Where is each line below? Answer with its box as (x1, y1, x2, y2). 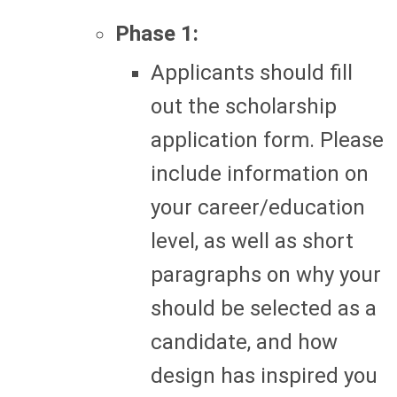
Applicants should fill (151, 59, 353, 85)
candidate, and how (151, 329, 338, 354)
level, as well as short (151, 228, 354, 253)
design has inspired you (151, 362, 378, 388)
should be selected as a (151, 295, 377, 321)
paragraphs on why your (151, 261, 381, 287)
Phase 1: (115, 20, 198, 46)
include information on (151, 160, 369, 186)
